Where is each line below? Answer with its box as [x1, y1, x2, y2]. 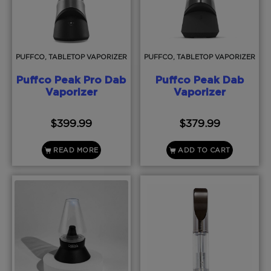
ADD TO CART [178, 146, 230, 154]
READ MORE [53, 146, 99, 154]
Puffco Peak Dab [155, 75, 244, 86]
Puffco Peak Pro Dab [16, 75, 126, 86]
